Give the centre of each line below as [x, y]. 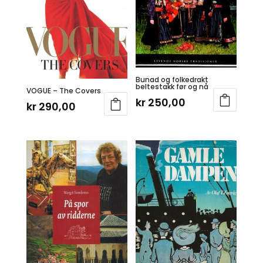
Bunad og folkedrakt [172, 79]
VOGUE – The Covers [63, 90]
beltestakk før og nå [172, 86]
